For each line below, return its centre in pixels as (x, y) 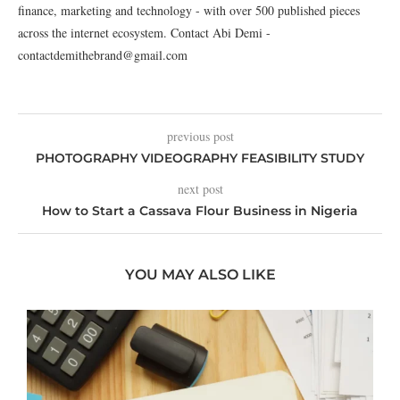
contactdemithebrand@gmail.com (103, 54)
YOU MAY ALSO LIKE (200, 274)
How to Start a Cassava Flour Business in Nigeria (200, 210)
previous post (200, 136)
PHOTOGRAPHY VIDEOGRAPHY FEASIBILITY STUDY (200, 158)
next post (200, 188)
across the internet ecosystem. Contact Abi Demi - (144, 32)
